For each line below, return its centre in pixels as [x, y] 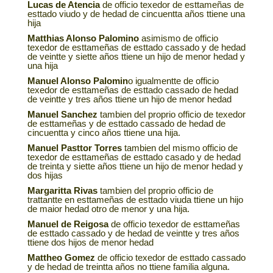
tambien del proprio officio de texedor [171, 115]
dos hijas [45, 175]
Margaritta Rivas [62, 191]
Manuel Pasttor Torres [74, 148]
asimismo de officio [178, 38]
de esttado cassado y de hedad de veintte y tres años [133, 233]
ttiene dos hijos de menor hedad [90, 243]
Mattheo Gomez [61, 258]
